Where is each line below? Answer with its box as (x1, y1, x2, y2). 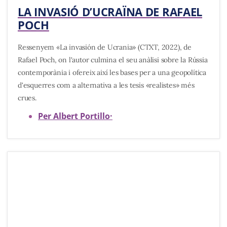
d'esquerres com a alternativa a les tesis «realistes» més (18, 80, 195, 90)
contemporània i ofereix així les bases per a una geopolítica (18, 67, 206, 77)
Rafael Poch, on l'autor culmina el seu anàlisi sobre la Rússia (18, 55, 208, 64)
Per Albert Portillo (38, 110, 110, 122)
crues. (18, 93, 36, 102)
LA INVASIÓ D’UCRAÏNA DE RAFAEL (18, 4, 203, 20)
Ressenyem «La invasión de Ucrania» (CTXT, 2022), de (18, 42, 192, 52)
